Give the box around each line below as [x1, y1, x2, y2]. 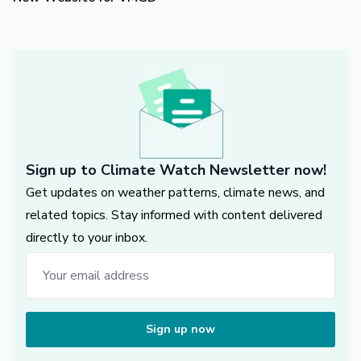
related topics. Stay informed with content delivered [26, 206, 322, 225]
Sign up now [146, 322, 215, 338]
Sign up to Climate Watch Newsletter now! [26, 160, 326, 180]
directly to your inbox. [26, 229, 147, 247]
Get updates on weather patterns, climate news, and [26, 184, 325, 202]
